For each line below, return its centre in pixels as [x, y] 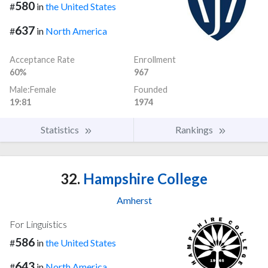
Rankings [195, 129]
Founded [151, 89]
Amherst [134, 200]
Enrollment [155, 59]
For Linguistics [38, 224]
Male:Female [33, 89]
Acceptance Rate [42, 59]
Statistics [61, 129]
